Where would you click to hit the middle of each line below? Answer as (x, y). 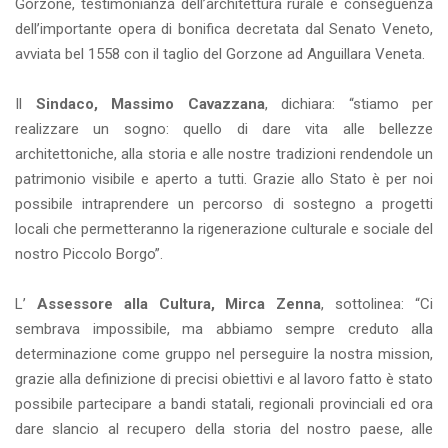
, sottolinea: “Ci (377, 304)
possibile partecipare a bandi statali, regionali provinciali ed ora (224, 404)
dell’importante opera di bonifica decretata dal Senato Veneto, (224, 29)
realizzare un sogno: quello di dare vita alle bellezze (224, 129)
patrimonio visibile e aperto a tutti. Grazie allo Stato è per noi (224, 179)
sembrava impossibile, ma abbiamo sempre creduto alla (224, 329)
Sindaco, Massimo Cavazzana (150, 104)
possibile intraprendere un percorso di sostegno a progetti (224, 204)
